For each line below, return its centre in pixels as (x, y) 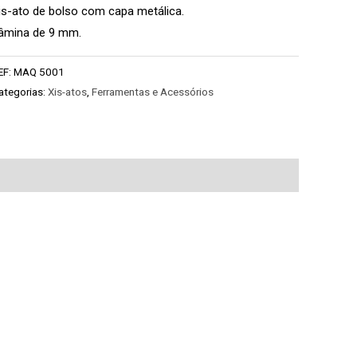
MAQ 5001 (39, 71)
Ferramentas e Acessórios (153, 91)
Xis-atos (68, 91)
